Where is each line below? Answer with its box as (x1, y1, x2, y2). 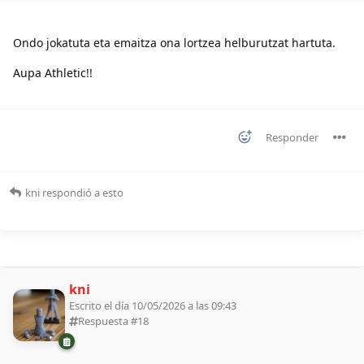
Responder (266, 129, 318, 145)
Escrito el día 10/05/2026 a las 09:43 (69, 297, 236, 313)
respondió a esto (40, 184, 123, 200)
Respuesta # (78, 313, 137, 328)
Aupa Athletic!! (13, 64, 93, 80)
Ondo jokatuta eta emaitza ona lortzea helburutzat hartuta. (13, 34, 336, 50)
